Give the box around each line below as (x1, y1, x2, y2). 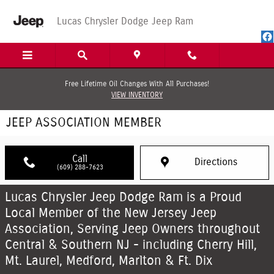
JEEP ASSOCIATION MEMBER (6, 116, 161, 129)
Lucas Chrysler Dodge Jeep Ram (57, 17, 193, 26)
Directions (194, 157, 237, 167)
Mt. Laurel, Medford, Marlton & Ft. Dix (5, 254, 213, 267)
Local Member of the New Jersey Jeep (5, 207, 217, 220)
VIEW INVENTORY (111, 91, 163, 98)
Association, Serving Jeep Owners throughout (5, 223, 260, 235)
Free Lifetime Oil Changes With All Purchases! (65, 80, 209, 87)
